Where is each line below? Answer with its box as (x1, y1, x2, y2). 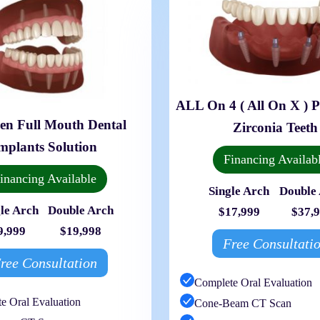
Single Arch (209, 184, 270, 198)
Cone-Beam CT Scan (194, 296, 291, 309)
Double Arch (48, 204, 114, 218)
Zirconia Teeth (233, 119, 319, 135)
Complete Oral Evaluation (194, 276, 312, 289)
